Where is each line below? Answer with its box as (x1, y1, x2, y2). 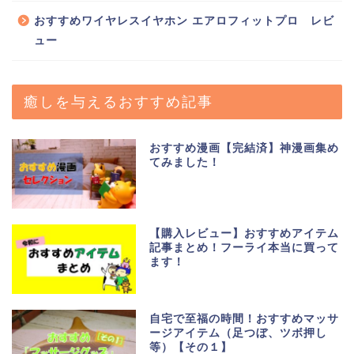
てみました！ (149, 156, 221, 168)
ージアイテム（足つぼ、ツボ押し (149, 326, 328, 339)
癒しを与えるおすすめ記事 (24, 92, 213, 110)
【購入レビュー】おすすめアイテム (149, 227, 340, 239)
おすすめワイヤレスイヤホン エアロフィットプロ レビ (34, 14, 334, 27)
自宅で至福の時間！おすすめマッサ (149, 312, 340, 325)
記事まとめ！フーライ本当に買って (149, 241, 340, 254)
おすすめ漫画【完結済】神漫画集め (149, 141, 340, 154)
